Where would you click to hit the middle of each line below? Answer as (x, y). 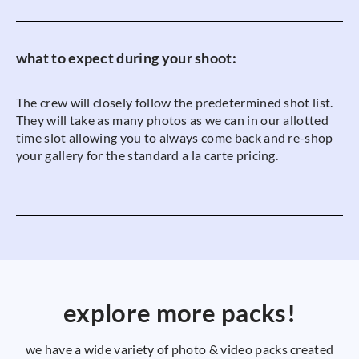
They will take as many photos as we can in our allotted (172, 120)
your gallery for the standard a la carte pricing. (147, 155)
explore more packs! (179, 313)
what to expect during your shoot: (126, 58)
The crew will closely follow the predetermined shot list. (174, 103)
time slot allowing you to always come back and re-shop (174, 138)
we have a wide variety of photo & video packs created (179, 349)
